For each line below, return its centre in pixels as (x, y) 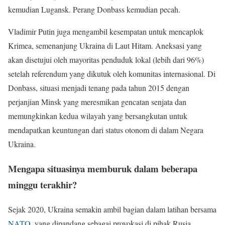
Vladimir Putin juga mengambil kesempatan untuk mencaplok (106, 32)
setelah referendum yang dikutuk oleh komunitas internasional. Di (112, 74)
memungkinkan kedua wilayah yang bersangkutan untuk (98, 116)
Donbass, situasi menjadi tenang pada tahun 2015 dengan (99, 88)
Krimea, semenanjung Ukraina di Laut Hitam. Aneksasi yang (105, 46)
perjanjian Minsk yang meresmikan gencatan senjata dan (97, 102)
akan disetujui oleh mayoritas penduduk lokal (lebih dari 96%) (106, 60)
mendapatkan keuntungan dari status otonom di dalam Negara (106, 130)
